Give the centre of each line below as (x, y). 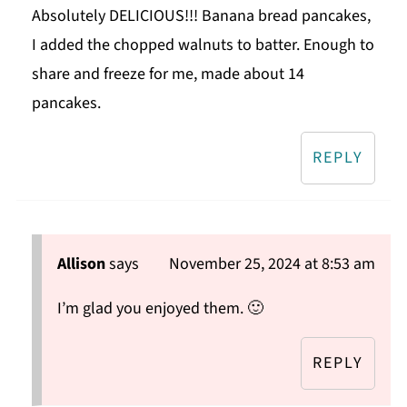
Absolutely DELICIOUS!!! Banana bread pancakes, (201, 16)
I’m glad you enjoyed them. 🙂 (160, 309)
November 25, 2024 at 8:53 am (273, 264)
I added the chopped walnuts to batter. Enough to (203, 45)
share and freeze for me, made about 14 (168, 74)
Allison (81, 264)
